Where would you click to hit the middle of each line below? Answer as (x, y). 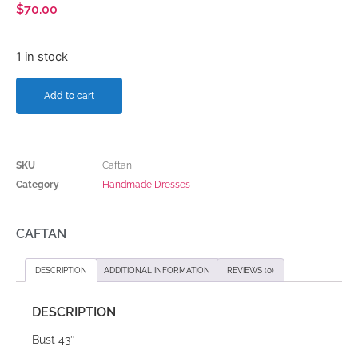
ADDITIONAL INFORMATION (157, 271)
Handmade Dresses (146, 185)
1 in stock (42, 56)
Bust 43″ (54, 340)
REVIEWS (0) (251, 271)
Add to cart (69, 96)
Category (38, 185)
